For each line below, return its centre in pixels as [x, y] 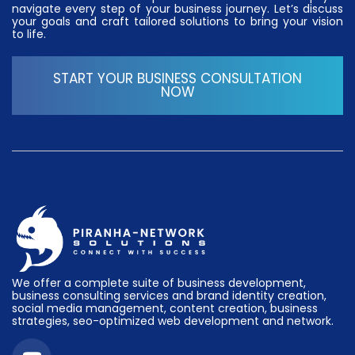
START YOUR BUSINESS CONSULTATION [177, 78]
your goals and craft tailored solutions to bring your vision [177, 22]
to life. [29, 34]
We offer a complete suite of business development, [159, 282]
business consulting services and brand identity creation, [169, 295]
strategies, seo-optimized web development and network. [173, 321]
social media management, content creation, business [165, 308]
